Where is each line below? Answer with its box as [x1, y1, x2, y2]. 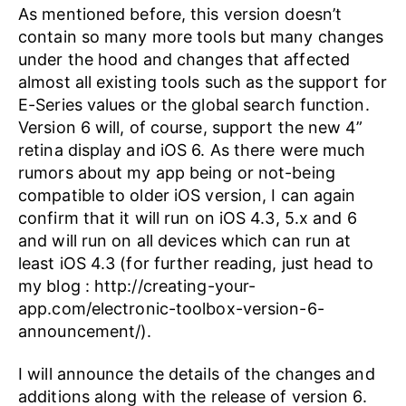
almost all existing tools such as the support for [18, 72, 387, 92]
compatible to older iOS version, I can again [18, 185, 356, 205]
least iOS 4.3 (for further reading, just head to [18, 253, 373, 273]
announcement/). [18, 321, 152, 341]
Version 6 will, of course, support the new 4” [18, 117, 363, 137]
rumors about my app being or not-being [18, 162, 335, 182]
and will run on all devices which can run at [18, 230, 352, 250]
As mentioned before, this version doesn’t [18, 4, 343, 24]
